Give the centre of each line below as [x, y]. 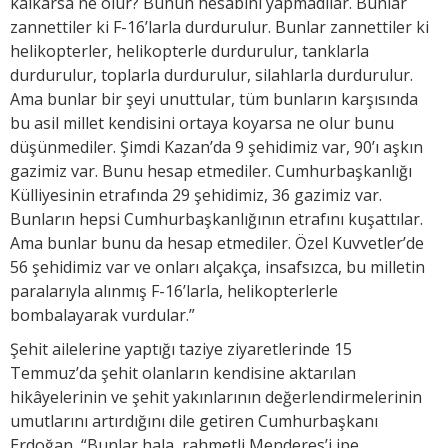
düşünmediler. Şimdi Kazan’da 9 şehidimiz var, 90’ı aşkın [216, 146]
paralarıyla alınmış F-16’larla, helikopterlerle [174, 290]
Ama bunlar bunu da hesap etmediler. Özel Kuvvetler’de [217, 242]
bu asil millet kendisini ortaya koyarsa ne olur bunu [202, 122]
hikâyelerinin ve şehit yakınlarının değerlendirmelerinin [216, 396]
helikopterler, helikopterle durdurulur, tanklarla [189, 50]
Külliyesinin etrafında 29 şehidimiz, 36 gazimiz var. [196, 194]
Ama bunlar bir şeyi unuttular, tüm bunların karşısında [214, 98]
